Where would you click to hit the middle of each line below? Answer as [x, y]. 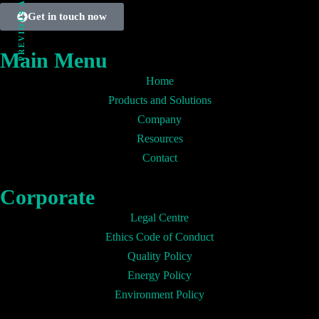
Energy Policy [159, 275]
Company [159, 119]
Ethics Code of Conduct [159, 237]
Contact [159, 158]
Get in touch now [67, 16]
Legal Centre [159, 218]
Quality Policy [159, 256]
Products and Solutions [159, 100]
